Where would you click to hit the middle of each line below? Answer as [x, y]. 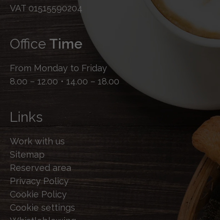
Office [28, 44]
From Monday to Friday [58, 68]
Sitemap [27, 154]
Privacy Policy [39, 181]
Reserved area [41, 167]
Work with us [37, 141]
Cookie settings [42, 207]
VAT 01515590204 [46, 8]
